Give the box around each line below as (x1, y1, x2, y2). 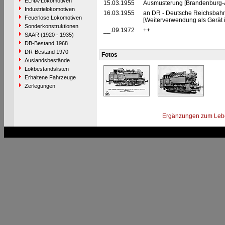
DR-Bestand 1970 (24, 49, 68, 55)
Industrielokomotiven (24, 6, 75, 12)
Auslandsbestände (24, 57, 70, 63)
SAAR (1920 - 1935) (24, 32, 74, 38)
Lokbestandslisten (24, 66, 69, 72)
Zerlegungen (24, 83, 55, 89)
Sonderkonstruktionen (24, 23, 78, 29)
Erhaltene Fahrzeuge (24, 74, 76, 80)
